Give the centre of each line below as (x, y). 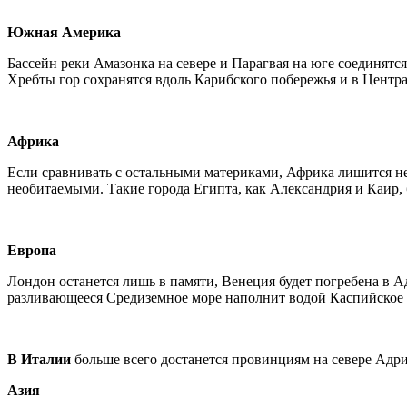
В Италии (39, 359)
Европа (32, 250)
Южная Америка (64, 32)
